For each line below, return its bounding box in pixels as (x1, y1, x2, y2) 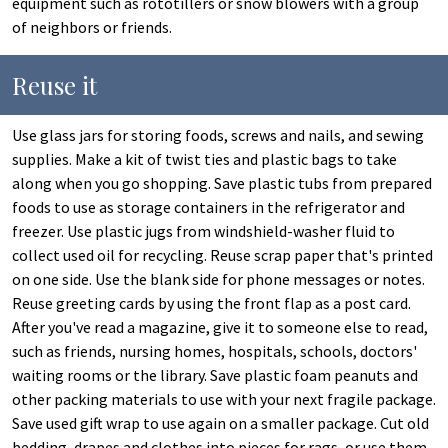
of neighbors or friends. (12, 17, 172, 37)
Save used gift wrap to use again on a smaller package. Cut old (12, 413, 429, 433)
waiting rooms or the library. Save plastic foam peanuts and (12, 365, 418, 385)
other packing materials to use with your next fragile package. (12, 389, 436, 409)
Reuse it (12, 69, 97, 101)
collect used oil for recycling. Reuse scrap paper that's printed (12, 245, 433, 265)
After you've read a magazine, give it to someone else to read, (12, 317, 428, 337)
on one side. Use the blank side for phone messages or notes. (12, 269, 425, 289)
